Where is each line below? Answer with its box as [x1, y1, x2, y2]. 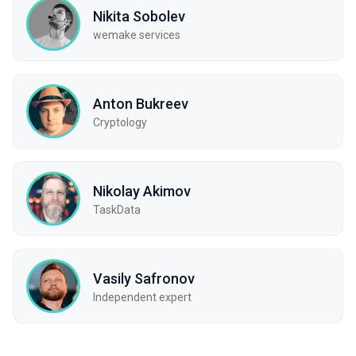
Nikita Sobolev [93, 7, 185, 25]
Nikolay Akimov [93, 182, 191, 199]
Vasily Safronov [93, 269, 195, 287]
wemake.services [93, 28, 180, 41]
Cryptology [93, 115, 147, 129]
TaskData [93, 203, 141, 216]
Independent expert [93, 290, 192, 304]
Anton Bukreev [93, 95, 188, 112]
